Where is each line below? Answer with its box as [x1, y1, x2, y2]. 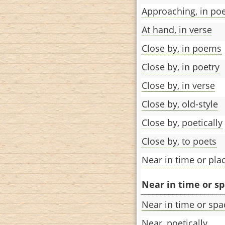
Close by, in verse [142, 79, 215, 91]
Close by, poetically [142, 116, 222, 129]
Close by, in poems [142, 42, 221, 54]
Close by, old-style [142, 97, 218, 110]
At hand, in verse [142, 23, 212, 36]
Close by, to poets [142, 135, 216, 147]
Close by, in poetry [142, 60, 219, 73]
